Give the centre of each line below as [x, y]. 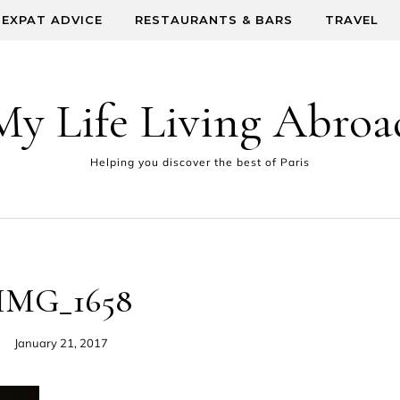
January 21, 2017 [61, 343]
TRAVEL [352, 20]
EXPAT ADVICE [52, 20]
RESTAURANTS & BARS [214, 20]
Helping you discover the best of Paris [200, 162]
